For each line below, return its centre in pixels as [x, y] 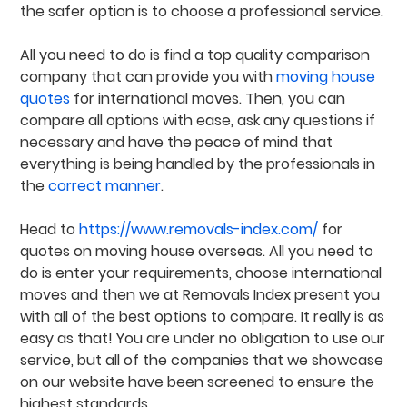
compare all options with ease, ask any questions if [198, 120]
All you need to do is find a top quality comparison [195, 55]
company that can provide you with [149, 77]
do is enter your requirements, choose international [201, 273]
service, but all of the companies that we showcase [202, 360]
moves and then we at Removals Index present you [200, 295]
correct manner [105, 186]
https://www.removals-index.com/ [199, 229]
